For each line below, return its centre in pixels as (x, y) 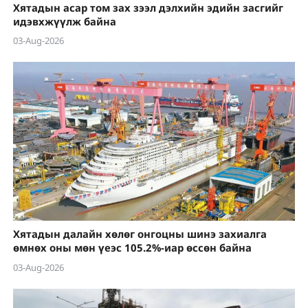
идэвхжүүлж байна (64, 21)
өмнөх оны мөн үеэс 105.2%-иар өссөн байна (132, 248)
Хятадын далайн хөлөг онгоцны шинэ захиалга (140, 234)
